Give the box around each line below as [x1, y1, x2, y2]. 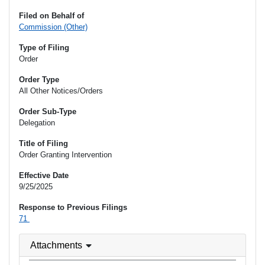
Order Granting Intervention [19, 150, 112, 160]
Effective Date [19, 171, 69, 180]
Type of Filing [19, 43, 69, 53]
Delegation [19, 118, 55, 128]
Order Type [19, 75, 59, 85]
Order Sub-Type [19, 107, 76, 117]
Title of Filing [19, 139, 68, 148]
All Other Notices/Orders [19, 86, 103, 96]
